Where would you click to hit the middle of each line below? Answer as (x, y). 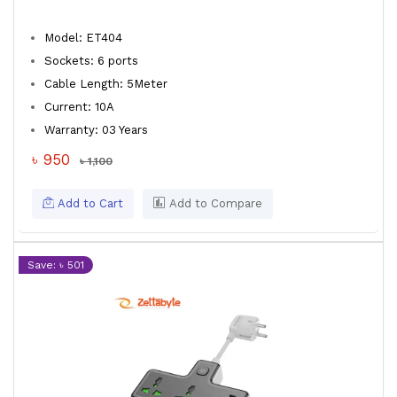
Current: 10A (79, 107)
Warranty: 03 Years (100, 130)
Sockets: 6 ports (91, 61)
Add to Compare (214, 203)
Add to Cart (89, 203)
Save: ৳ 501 (56, 265)
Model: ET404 (83, 38)
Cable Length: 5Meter (106, 84)
